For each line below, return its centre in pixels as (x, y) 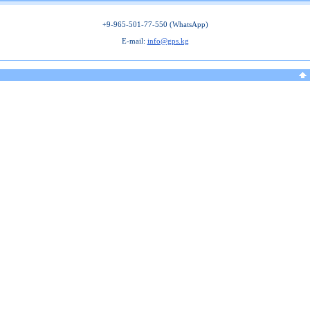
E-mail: (134, 41)
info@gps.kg (168, 41)
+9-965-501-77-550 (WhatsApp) (155, 24)
